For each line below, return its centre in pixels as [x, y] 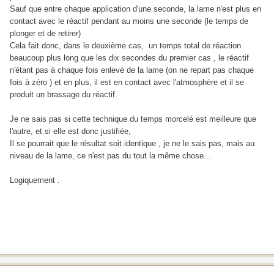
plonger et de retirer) [45, 33]
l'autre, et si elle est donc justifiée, [70, 131]
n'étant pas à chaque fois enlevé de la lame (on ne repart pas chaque [132, 70]
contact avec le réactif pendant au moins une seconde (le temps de [129, 21]
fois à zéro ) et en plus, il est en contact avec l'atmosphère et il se [127, 82]
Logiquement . [35, 180]
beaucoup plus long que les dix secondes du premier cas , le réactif [129, 57]
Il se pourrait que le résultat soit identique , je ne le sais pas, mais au [132, 143]
